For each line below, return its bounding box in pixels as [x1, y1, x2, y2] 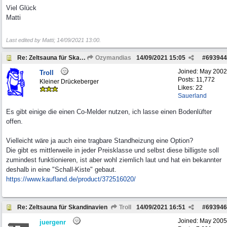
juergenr [40, 218, 66, 226]
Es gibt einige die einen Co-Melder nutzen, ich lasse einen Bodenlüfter [6, 108, 212, 116]
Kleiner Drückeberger [40, 78, 99, 85]
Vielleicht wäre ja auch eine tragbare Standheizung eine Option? [6, 137, 193, 144]
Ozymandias [94, 54, 131, 61]
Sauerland [178, 92, 207, 99]
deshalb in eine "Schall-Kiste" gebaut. [6, 166, 117, 173]
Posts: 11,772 [178, 76, 215, 83]
